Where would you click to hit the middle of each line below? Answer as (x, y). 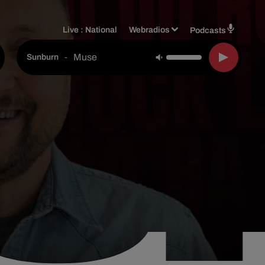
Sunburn (43, 57)
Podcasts (208, 30)
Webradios (150, 30)
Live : (74, 30)
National (101, 30)
